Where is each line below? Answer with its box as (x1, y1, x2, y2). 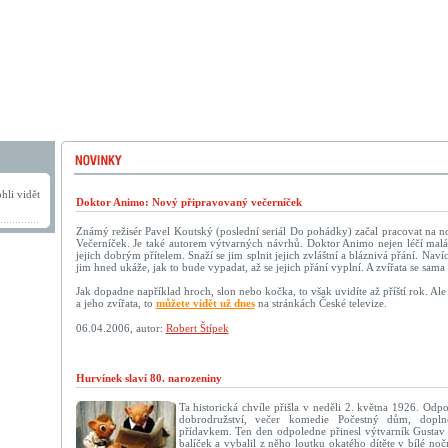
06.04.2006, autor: (75, 322, 166, 334)
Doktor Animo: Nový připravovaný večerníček (75, 196, 302, 208)
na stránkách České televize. (254, 297, 387, 309)
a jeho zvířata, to (75, 297, 156, 309)
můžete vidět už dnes (155, 297, 255, 309)
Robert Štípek (165, 322, 229, 334)
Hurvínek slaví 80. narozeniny (75, 372, 222, 384)
